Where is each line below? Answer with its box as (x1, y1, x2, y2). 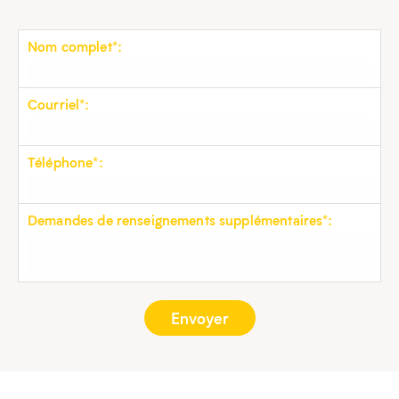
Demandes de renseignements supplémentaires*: (28, 211, 333, 229)
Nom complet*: (28, 37, 122, 55)
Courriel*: (28, 95, 90, 113)
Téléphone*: (28, 153, 103, 171)
